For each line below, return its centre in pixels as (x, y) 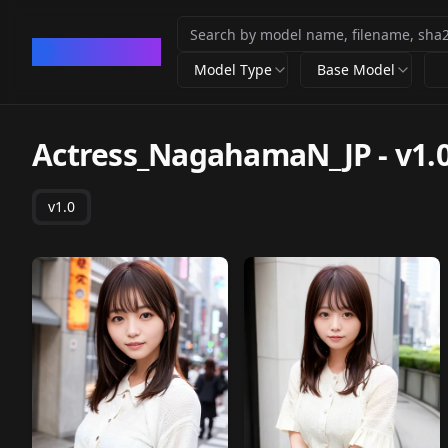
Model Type (233, 69)
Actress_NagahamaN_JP (201, 154)
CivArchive (108, 51)
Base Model (356, 69)
